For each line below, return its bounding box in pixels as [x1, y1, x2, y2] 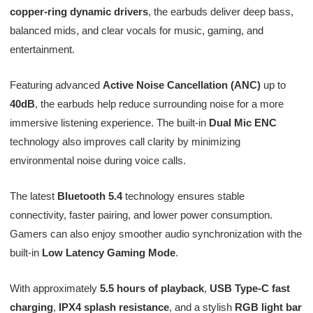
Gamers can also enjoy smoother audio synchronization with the [9, 227, 302, 240]
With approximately [9, 282, 100, 294]
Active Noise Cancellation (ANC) [102, 78, 261, 91]
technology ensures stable [122, 189, 245, 202]
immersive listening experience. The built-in [9, 116, 209, 129]
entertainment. [9, 43, 75, 55]
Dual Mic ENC [208, 116, 277, 129]
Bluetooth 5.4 [57, 189, 122, 202]
